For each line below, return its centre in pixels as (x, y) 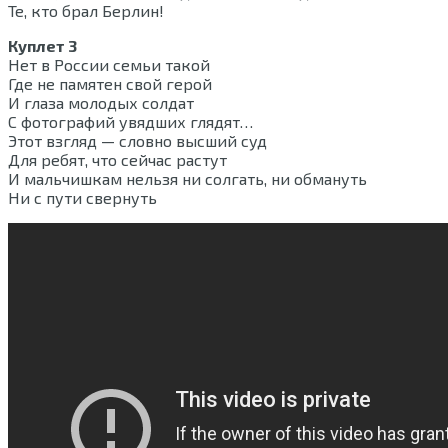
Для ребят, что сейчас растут (117, 160)
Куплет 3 (42, 46)
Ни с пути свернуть (82, 198)
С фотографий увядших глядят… (130, 122)
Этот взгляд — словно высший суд (137, 141)
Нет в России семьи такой (109, 65)
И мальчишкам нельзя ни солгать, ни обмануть (187, 179)
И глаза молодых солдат (101, 103)
